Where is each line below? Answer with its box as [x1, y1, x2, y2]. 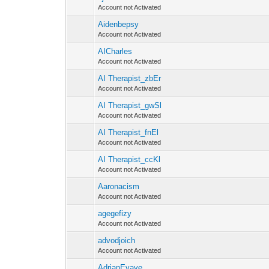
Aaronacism [98, 182, 140, 191]
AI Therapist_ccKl [98, 155, 161, 164]
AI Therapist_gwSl [98, 101, 162, 110]
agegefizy [98, 209, 132, 218]
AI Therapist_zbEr [98, 74, 162, 83]
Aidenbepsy [98, 20, 139, 29]
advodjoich [98, 236, 136, 245]
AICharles [98, 47, 133, 56]
